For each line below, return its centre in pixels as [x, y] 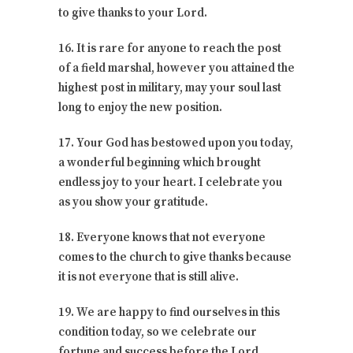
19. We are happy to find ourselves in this [169, 312]
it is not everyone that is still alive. [149, 277]
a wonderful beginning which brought [160, 162]
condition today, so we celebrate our [158, 332]
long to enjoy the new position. [140, 107]
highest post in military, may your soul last [170, 87]
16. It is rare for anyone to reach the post [170, 48]
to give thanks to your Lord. [133, 13]
